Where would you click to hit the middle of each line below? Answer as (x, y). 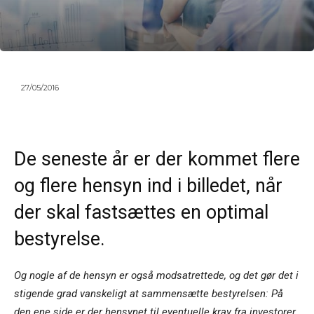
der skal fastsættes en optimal (141, 213)
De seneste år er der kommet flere (157, 159)
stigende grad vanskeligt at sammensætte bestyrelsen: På (149, 294)
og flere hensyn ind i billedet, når (148, 186)
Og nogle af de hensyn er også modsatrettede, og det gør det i (156, 276)
